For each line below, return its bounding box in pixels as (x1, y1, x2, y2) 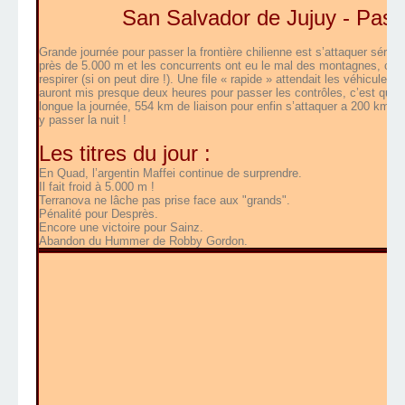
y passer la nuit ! (39, 113, 127, 127)
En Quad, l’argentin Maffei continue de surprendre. (39, 166, 302, 181)
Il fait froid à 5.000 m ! (39, 180, 155, 194)
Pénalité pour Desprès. (39, 207, 158, 221)
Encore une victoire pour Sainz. (39, 221, 203, 235)
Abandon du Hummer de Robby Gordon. (39, 234, 248, 249)
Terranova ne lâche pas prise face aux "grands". (39, 193, 290, 208)
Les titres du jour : (39, 141, 211, 166)
